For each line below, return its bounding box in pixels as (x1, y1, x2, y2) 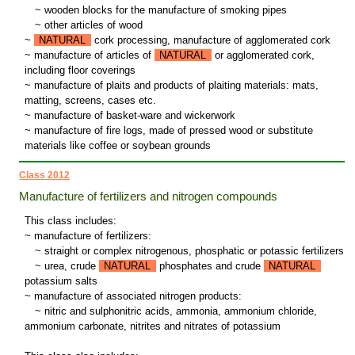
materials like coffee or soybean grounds (24, 139, 211, 152)
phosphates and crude (155, 260, 264, 273)
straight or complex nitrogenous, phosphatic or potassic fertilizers (40, 245, 344, 258)
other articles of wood (40, 19, 143, 32)
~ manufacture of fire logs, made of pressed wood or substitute (24, 124, 313, 137)
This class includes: (24, 215, 116, 227)
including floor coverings (24, 64, 136, 77)
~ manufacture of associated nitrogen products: (24, 290, 242, 303)
